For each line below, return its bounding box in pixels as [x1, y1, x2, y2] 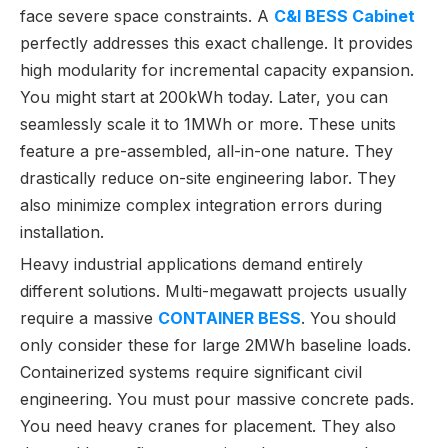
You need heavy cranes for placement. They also [20, 416, 396, 436]
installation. [20, 222, 104, 242]
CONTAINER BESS [158, 308, 301, 328]
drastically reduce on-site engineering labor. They [20, 168, 396, 188]
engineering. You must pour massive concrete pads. [20, 389, 414, 409]
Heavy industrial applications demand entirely [20, 254, 363, 274]
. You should [301, 308, 396, 328]
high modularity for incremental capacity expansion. [20, 60, 414, 80]
